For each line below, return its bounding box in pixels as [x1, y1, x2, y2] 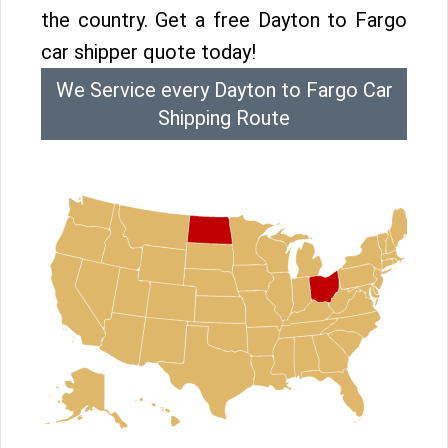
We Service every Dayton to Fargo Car [55, 78, 393, 102]
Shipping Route [158, 106, 290, 130]
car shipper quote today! [41, 40, 256, 64]
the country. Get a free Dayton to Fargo [41, 8, 407, 32]
